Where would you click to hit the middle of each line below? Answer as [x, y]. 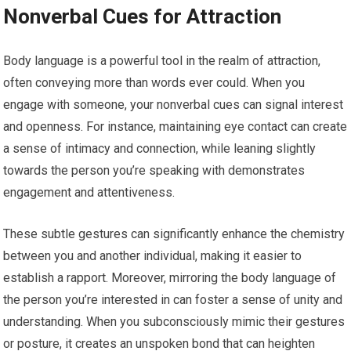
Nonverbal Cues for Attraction [143, 17]
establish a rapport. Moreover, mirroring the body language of [170, 278]
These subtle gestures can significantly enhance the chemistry [174, 234]
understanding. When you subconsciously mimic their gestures [174, 322]
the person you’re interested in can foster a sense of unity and [173, 300]
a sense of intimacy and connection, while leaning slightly [160, 149]
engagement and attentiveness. [89, 193]
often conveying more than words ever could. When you [154, 83]
